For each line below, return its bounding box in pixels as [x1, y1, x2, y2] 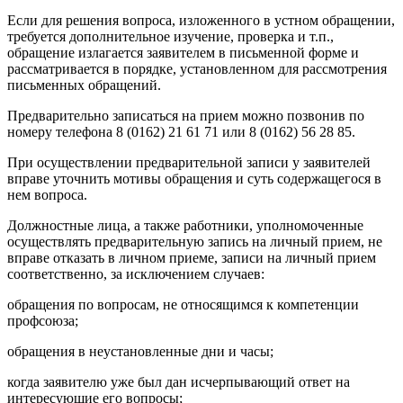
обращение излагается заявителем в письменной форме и [7, 44, 359, 60]
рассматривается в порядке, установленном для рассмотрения [7, 60, 387, 76]
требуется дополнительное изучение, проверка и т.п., [7, 28, 334, 44]
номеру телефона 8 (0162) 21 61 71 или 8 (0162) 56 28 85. [7, 123, 355, 139]
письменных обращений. [7, 76, 161, 93]
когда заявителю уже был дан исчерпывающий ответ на [7, 373, 350, 390]
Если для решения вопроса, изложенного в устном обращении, [7, 12, 395, 28]
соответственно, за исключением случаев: [7, 265, 264, 282]
